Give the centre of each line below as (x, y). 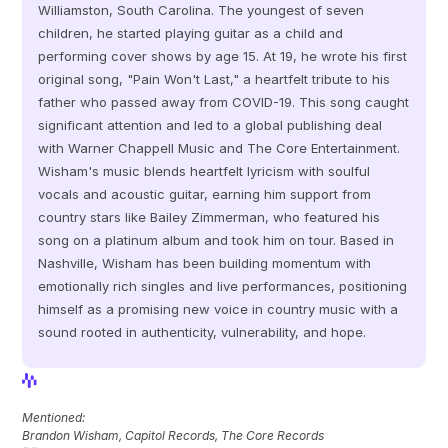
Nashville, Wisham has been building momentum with (205, 263)
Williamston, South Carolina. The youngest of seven (201, 10)
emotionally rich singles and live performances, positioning (223, 286)
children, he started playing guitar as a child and (191, 33)
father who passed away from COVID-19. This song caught (224, 102)
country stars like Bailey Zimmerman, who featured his (209, 217)
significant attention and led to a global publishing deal (210, 125)
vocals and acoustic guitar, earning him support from (205, 194)
